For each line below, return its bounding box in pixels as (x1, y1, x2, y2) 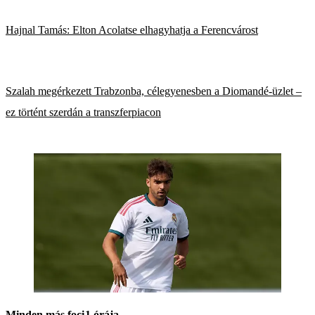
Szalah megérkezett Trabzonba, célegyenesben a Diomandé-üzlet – (6, 84, 302, 97)
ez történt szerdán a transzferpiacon (6, 105, 161, 118)
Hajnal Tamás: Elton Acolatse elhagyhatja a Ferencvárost (6, 24, 258, 37)
